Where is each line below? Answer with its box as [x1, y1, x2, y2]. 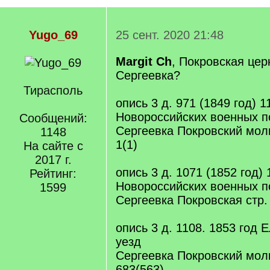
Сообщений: [19, 111, 87, 125]
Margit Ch [116, 55, 172, 68]
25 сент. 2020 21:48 [116, 28, 224, 42]
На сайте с [23, 139, 83, 152]
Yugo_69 [28, 28, 78, 42]
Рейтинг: [30, 167, 77, 180]
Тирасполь [24, 84, 83, 97]
